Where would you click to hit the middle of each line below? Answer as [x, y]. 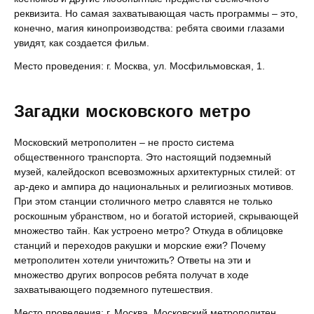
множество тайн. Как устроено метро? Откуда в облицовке [149, 231]
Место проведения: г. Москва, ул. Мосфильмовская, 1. [139, 66]
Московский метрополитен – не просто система [124, 142]
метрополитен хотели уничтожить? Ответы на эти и [132, 260]
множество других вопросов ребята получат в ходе [131, 275]
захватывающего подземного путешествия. [114, 289]
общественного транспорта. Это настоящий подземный [143, 157]
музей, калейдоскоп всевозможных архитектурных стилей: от [155, 172]
